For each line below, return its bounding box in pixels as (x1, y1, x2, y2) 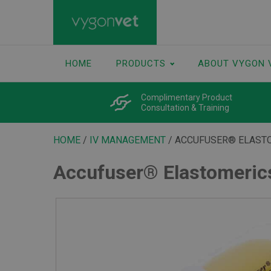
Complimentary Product (140, 92, 232, 102)
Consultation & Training (140, 102, 229, 113)
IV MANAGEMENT (90, 134, 166, 146)
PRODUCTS (116, 58, 166, 69)
